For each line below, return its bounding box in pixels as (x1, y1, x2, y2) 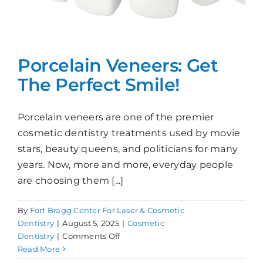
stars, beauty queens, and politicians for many (18, 143, 238, 155)
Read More (18, 244, 60, 254)
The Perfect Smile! (18, 74, 180, 96)
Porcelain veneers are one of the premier (18, 112, 214, 123)
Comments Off (62, 231, 120, 241)
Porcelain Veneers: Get (18, 55, 218, 76)
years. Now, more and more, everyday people (18, 159, 234, 171)
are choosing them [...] (18, 175, 124, 187)
